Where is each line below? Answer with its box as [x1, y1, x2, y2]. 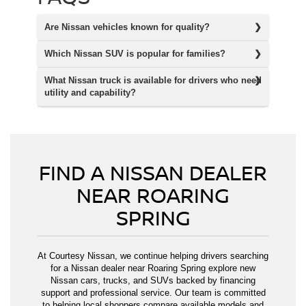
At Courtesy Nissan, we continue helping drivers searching [38, 251, 268, 262]
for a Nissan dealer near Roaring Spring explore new [51, 263, 255, 274]
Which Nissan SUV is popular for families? [44, 48, 225, 59]
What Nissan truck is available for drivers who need [44, 75, 262, 86]
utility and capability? [44, 87, 136, 98]
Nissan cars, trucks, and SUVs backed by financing [51, 275, 255, 286]
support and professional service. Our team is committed [40, 288, 266, 298]
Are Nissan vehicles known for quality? [44, 22, 210, 33]
